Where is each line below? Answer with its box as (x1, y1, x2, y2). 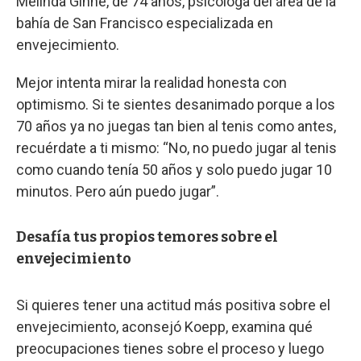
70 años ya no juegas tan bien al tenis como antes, (16, 117, 336, 135)
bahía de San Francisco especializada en (16, 14, 273, 31)
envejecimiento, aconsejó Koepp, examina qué (16, 317, 313, 335)
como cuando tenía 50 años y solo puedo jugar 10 (16, 160, 332, 178)
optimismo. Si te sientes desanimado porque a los (16, 95, 335, 113)
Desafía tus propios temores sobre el (16, 227, 278, 246)
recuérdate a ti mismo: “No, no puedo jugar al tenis (16, 139, 337, 156)
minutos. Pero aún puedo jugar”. (16, 182, 219, 200)
